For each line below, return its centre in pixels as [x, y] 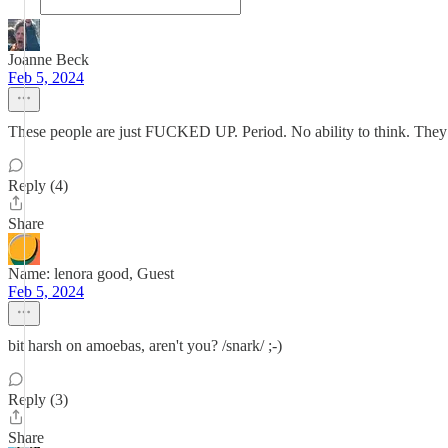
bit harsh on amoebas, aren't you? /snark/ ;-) [145, 345]
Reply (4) [38, 185]
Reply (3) [38, 399]
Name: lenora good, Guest [91, 273]
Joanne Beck [48, 59]
